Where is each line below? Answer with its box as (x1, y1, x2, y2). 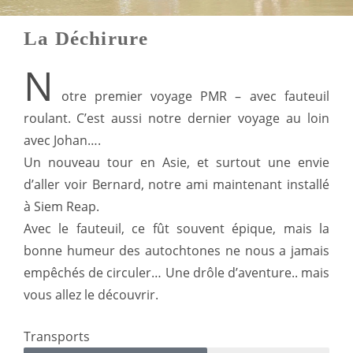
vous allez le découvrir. (24, 286, 158, 304)
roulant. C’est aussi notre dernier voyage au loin (24, 110, 76, 128)
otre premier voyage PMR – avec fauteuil (61, 87, 200, 106)
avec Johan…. (24, 132, 101, 150)
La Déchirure (24, 28, 149, 50)
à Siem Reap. (24, 198, 102, 216)
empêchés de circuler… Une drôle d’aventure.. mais (24, 264, 329, 282)
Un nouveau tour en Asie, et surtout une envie (24, 154, 329, 172)
